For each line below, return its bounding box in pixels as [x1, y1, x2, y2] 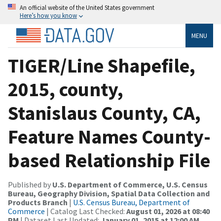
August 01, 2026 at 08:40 [126, 206, 210, 216]
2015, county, [8, 76, 123, 102]
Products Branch [8, 197, 68, 207]
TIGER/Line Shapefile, [8, 53, 195, 78]
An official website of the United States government [20, 3, 154, 11]
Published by [8, 179, 52, 189]
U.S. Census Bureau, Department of [73, 197, 190, 207]
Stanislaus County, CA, [8, 100, 201, 125]
